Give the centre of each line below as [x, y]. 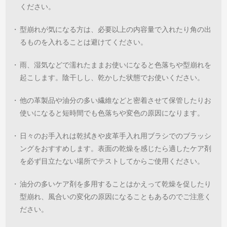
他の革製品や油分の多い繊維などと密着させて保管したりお [116, 101]
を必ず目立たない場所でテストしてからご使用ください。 [112, 162]
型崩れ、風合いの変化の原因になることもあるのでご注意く [116, 197]
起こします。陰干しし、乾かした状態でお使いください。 [112, 78]
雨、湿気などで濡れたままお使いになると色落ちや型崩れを [116, 65]
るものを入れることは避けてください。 [84, 43]
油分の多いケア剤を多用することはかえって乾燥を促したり [116, 184]
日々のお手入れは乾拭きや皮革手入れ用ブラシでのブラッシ [116, 136]
